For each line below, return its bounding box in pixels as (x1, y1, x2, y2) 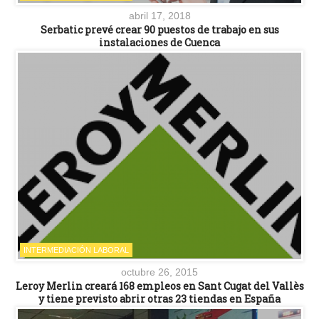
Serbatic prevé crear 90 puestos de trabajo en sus (40, 22, 279, 36)
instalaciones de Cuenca (99, 35, 220, 49)
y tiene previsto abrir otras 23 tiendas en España (38, 291, 281, 305)
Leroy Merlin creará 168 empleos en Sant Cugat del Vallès (15, 278, 304, 293)
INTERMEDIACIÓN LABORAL (23, 245, 129, 254)
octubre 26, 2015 (121, 266, 198, 278)
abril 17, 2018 (128, 9, 191, 21)
